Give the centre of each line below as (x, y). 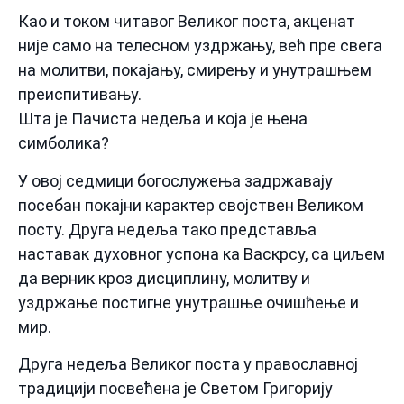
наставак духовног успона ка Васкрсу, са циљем (202, 253)
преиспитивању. (80, 95)
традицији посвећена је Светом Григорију (175, 389)
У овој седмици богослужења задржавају (175, 180)
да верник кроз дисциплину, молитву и (164, 278)
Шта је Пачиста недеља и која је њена (163, 119)
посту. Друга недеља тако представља (167, 229)
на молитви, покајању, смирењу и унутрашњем (195, 70)
